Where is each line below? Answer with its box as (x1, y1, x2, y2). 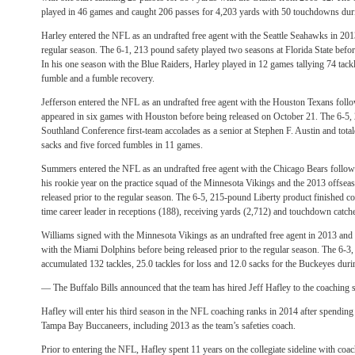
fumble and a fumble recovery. (41, 73, 155, 84)
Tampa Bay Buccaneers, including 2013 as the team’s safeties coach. (41, 320, 296, 331)
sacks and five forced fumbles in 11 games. (41, 139, 203, 151)
